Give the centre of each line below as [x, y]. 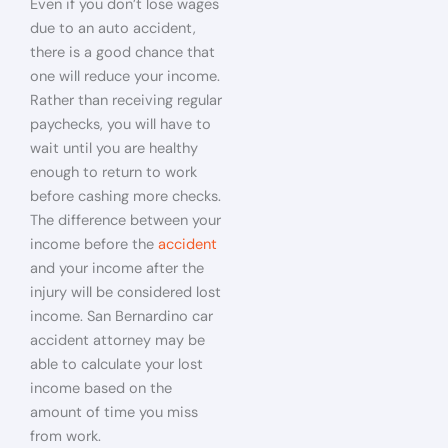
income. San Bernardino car [121, 316]
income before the [94, 244]
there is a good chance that [122, 52]
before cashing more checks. [125, 196]
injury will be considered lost [125, 292]
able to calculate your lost [116, 364]
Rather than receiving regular [126, 100]
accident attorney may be [117, 340]
